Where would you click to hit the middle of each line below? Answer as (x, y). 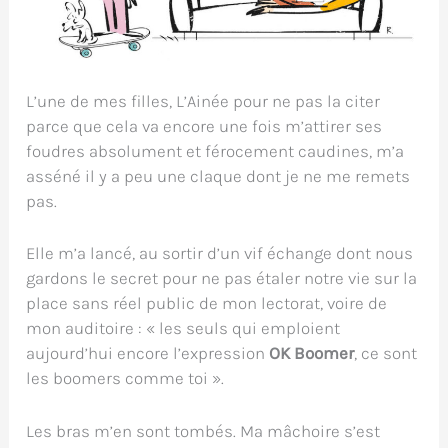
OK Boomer (312, 353)
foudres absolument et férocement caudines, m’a (215, 151)
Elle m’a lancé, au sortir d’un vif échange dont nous (220, 253)
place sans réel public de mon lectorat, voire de (207, 303)
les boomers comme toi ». (125, 378)
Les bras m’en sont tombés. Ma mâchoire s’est (203, 430)
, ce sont (386, 353)
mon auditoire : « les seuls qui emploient (183, 328)
